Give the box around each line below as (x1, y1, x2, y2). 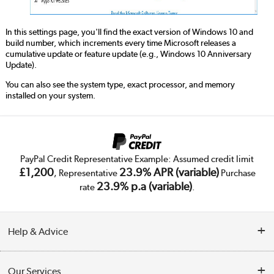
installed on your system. (5, 90, 95, 102)
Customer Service (8, 258, 72, 270)
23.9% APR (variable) (119, 166, 219, 179)
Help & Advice (8, 226, 68, 238)
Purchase (218, 168, 256, 179)
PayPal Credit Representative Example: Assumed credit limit (20, 154, 254, 165)
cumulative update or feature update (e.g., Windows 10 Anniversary (5, 48, 251, 59)
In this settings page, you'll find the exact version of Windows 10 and (5, 26, 253, 37)
